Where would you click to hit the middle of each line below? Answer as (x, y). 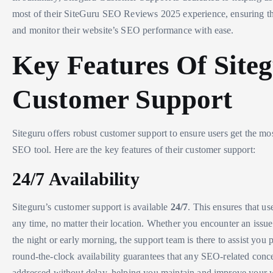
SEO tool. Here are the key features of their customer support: (134, 149)
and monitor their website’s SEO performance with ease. (123, 30)
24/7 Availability (76, 179)
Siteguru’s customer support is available (91, 207)
